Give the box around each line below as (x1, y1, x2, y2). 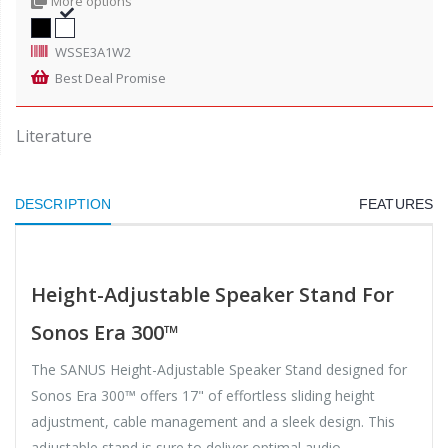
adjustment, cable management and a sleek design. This (31, 412, 395, 431)
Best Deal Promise (55, 69, 166, 87)
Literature (16, 125, 92, 147)
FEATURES (359, 196, 433, 212)
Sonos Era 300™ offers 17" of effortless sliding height (31, 386, 375, 405)
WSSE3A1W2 (55, 43, 131, 61)
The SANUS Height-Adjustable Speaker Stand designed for (31, 360, 407, 379)
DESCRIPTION (15, 196, 112, 212)
